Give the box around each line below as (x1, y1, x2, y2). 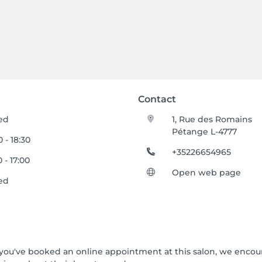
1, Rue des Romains (172, 114, 253, 125)
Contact (138, 94, 176, 105)
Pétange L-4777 (172, 126, 237, 137)
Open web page (172, 167, 242, 178)
